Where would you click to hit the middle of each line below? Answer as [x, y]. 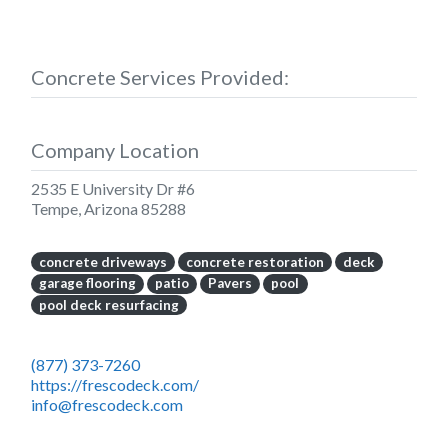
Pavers [230, 283]
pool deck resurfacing [109, 304]
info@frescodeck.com [107, 404]
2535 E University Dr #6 [113, 188]
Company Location [115, 149]
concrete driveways [103, 261]
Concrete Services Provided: [160, 76]
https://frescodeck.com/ [115, 384]
